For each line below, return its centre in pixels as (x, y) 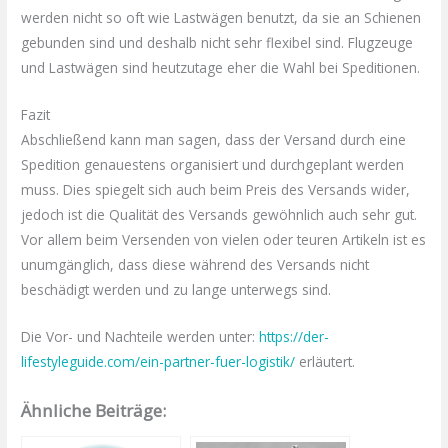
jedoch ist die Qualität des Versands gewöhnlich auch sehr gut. (219, 214)
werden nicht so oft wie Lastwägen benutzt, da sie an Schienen (221, 17)
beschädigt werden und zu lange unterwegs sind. (176, 289)
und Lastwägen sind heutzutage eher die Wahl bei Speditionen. (221, 67)
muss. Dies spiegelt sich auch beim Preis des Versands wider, (216, 189)
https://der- (294, 336)
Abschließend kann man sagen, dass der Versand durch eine (214, 139)
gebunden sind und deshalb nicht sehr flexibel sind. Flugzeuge (217, 42)
